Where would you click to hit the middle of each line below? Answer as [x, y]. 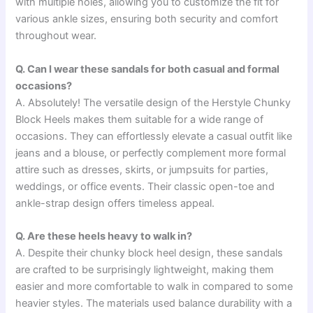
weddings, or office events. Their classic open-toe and [145, 186]
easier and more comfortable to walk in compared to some [154, 286]
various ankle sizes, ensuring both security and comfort [147, 19]
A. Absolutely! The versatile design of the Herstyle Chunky [153, 102]
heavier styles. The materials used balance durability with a [154, 303]
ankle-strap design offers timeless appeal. [115, 203]
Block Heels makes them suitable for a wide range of [140, 119]
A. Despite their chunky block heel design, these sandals [150, 253]
